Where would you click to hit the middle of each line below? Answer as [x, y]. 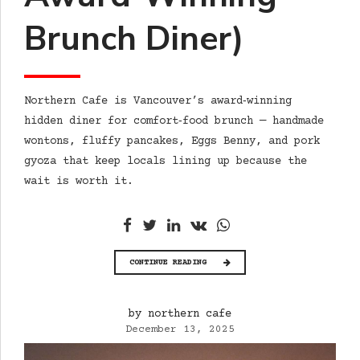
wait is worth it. [79, 182]
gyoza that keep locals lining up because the [166, 162]
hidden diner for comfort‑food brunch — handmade [174, 122]
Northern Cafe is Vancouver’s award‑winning [158, 102]
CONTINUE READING [168, 262]
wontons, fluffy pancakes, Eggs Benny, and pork [172, 142]
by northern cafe [180, 314]
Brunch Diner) [134, 39]
